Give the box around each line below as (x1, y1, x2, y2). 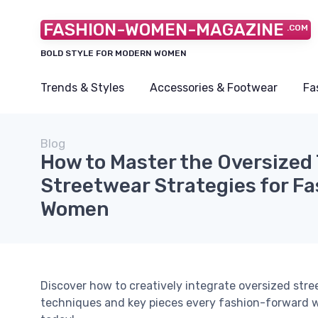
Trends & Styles (40, 81, 124, 94)
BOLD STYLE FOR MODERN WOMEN (40, 48, 187, 58)
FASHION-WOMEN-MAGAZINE (43, 20, 284, 40)
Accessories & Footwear (150, 81, 278, 94)
